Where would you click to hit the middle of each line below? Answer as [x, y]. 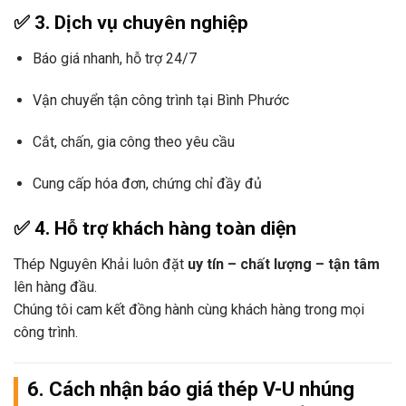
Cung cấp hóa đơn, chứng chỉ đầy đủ [147, 183]
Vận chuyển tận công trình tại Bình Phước [160, 101]
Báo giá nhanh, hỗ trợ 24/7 [114, 59]
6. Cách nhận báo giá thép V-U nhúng [191, 389]
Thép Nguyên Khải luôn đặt [101, 265]
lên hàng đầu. [55, 287]
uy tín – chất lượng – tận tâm [284, 265]
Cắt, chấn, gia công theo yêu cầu [133, 142]
